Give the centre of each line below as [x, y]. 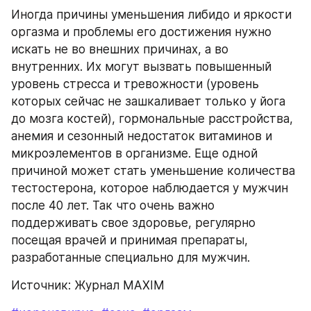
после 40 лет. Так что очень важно [113, 205]
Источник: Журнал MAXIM [88, 285]
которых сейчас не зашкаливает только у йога [148, 101]
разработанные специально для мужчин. [131, 257]
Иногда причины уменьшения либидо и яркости [151, 14]
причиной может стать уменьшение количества [153, 170]
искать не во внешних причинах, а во [120, 49]
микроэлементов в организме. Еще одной [134, 153]
